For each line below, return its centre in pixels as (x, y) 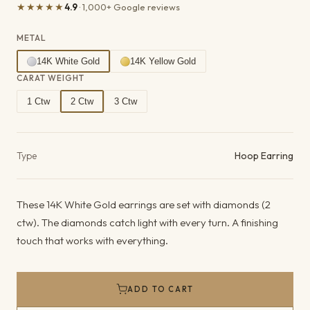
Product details (74, 142)
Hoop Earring (264, 156)
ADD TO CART (161, 289)
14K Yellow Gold (163, 61)
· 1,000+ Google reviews (128, 7)
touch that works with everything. (92, 240)
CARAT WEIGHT (51, 78)
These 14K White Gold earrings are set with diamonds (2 (144, 204)
